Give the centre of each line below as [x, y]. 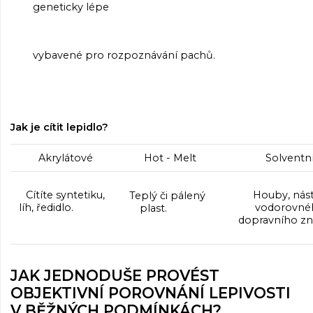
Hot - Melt [170, 158]
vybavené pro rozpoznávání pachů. [124, 55]
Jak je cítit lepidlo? [59, 127]
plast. [152, 208]
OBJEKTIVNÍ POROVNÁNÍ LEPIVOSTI [151, 293]
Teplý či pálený [170, 195]
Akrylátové [65, 158]
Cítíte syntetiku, [65, 195]
